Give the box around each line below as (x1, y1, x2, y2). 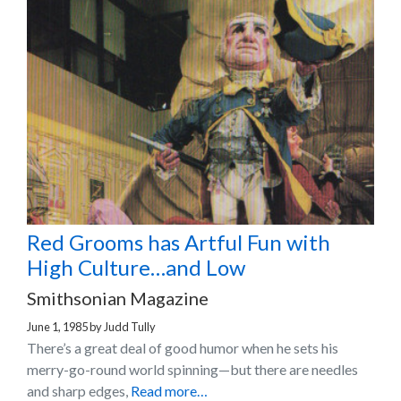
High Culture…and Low (27, 253, 245, 280)
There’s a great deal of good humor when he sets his (27, 338, 338, 356)
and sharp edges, (27, 381, 131, 399)
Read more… (131, 381, 208, 399)
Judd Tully (104, 319, 156, 334)
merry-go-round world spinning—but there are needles (27, 360, 358, 378)
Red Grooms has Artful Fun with (27, 228, 330, 255)
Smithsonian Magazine (27, 286, 209, 309)
